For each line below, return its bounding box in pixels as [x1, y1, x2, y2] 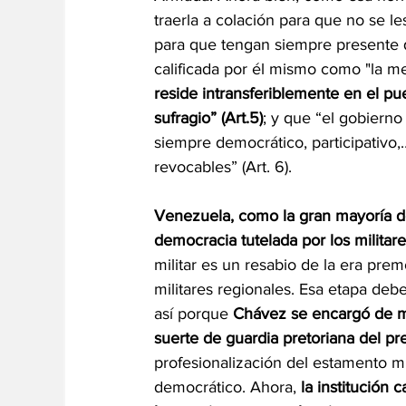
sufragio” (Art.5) [154, 109, 263, 128]
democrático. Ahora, [154, 378, 301, 397]
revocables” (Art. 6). [154, 158, 296, 177]
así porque [154, 304, 233, 324]
